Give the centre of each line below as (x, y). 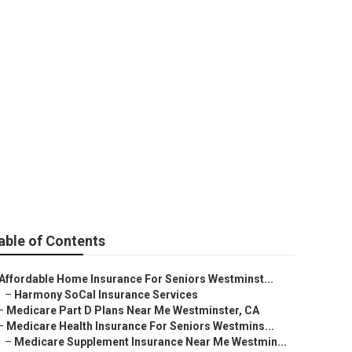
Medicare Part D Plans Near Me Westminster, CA (133, 310)
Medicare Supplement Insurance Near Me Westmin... (150, 342)
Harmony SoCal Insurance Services (106, 295)
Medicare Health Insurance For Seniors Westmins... (140, 326)
